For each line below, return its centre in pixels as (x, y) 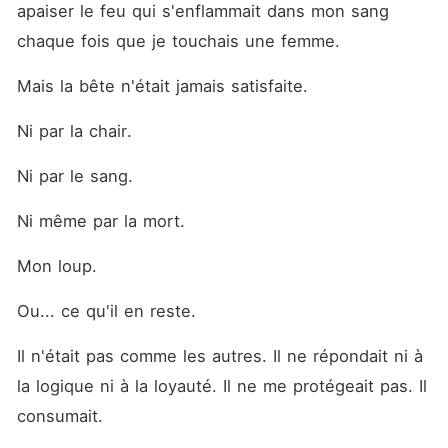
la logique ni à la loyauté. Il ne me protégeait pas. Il (221, 386)
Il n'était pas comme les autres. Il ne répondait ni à (219, 356)
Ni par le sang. (77, 176)
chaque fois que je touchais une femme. (181, 41)
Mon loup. (59, 266)
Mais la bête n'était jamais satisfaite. (165, 86)
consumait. (62, 416)
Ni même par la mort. (103, 221)
